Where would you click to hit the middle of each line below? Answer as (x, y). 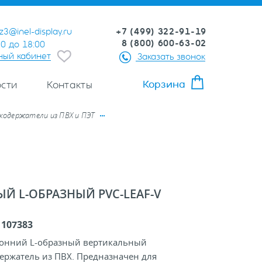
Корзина (164, 85)
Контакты (70, 85)
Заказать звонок (171, 57)
